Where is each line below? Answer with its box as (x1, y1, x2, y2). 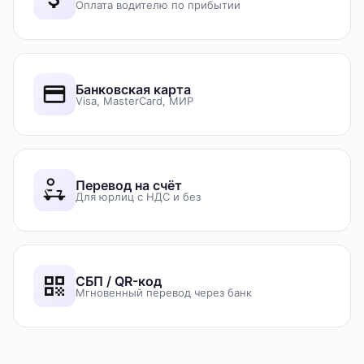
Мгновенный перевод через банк (76, 285, 252, 299)
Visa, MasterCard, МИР (76, 93, 193, 107)
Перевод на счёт (76, 176, 182, 193)
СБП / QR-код (76, 272, 162, 289)
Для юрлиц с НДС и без (76, 189, 201, 203)
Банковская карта (76, 80, 191, 97)
